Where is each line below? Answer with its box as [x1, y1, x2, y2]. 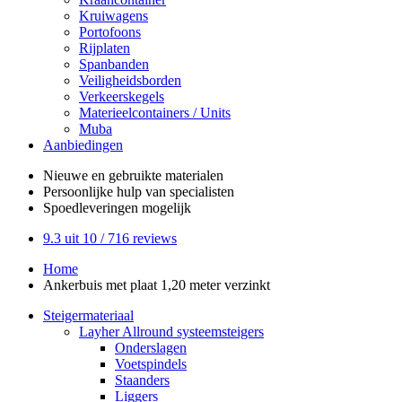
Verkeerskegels [79, 89, 164, 104]
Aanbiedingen [43, 137, 123, 153]
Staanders [115, 372, 170, 388]
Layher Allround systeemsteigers [79, 324, 264, 339]
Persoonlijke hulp [43, 184, 142, 199]
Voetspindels [115, 356, 187, 371]
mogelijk [138, 200, 191, 215]
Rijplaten [79, 40, 130, 56]
